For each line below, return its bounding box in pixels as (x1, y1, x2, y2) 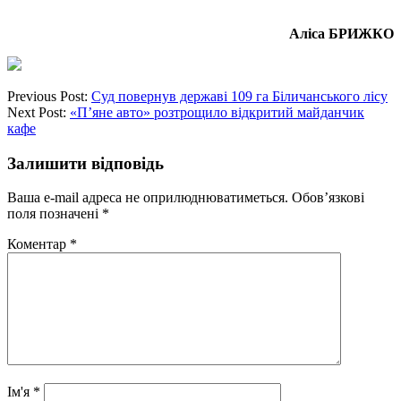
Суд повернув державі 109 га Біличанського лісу (91, 88, 388, 104)
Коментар (7, 236, 70, 252)
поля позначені (7, 206, 102, 222)
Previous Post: (7, 88, 91, 104)
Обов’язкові (292, 190, 364, 206)
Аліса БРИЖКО (289, 25, 394, 41)
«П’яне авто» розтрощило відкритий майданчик (70, 104, 364, 120)
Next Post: (7, 104, 70, 120)
